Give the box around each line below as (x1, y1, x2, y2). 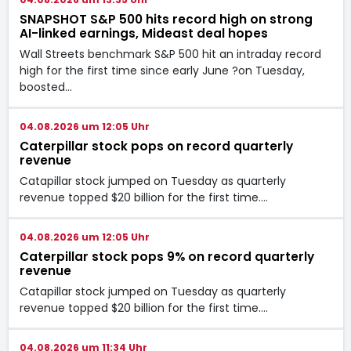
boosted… (19, 78, 72, 95)
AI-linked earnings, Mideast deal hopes (19, 24, 268, 42)
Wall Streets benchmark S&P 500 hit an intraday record (19, 45, 321, 62)
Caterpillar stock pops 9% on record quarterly (19, 248, 314, 265)
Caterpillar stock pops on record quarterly (19, 137, 293, 154)
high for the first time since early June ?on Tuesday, (19, 62, 305, 78)
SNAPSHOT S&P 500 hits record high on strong (19, 10, 313, 27)
